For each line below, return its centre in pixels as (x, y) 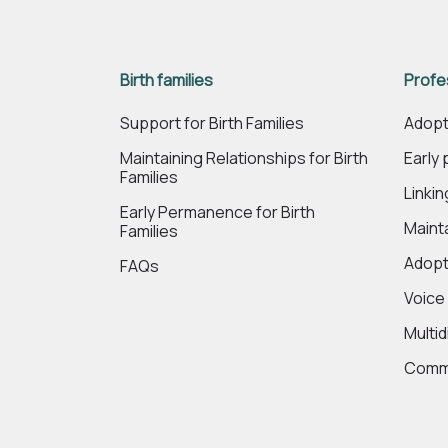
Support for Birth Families (212, 123)
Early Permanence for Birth (217, 212)
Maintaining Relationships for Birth (244, 158)
